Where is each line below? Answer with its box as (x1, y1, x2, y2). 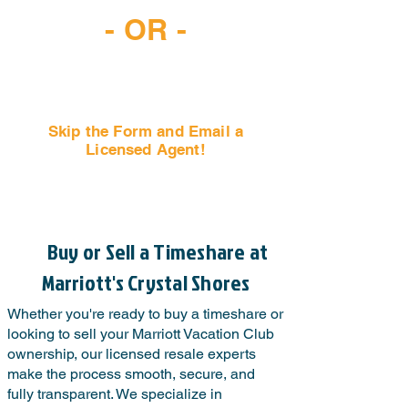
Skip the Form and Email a (47, 122, 244, 140)
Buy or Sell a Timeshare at (47, 236, 272, 267)
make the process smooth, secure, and (7, 365, 255, 382)
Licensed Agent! (86, 140, 206, 158)
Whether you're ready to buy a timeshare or (7, 305, 283, 322)
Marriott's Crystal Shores (41, 267, 250, 298)
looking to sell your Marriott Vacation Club (7, 325, 274, 342)
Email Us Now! (72, 167, 219, 191)
